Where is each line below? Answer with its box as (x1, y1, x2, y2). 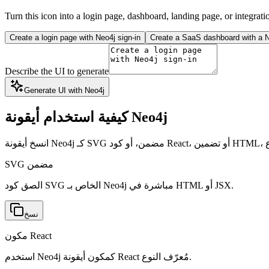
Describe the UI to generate (5, 65, 109, 76)
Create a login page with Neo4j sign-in (10, 32, 141, 42)
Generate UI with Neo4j (24, 85, 104, 95)
